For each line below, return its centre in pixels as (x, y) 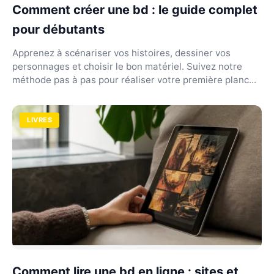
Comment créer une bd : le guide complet (135, 9)
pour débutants (58, 29)
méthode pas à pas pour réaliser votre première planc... (134, 80)
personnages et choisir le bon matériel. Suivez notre (127, 66)
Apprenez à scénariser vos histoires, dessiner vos (121, 53)
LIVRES (40, 120)
